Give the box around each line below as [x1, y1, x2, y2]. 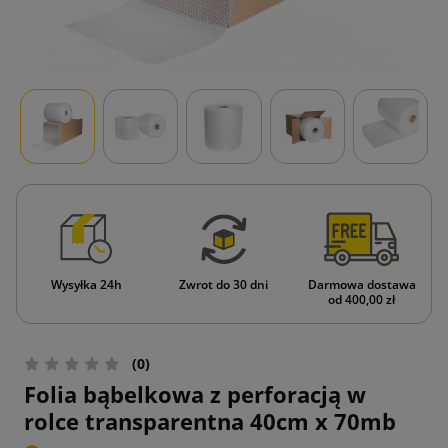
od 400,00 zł [328, 290, 396, 308]
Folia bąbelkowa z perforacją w [24, 378, 366, 409]
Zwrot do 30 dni [179, 275, 269, 293]
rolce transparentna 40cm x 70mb [24, 405, 396, 436]
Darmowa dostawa [307, 275, 416, 293]
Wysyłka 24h [50, 275, 122, 293]
